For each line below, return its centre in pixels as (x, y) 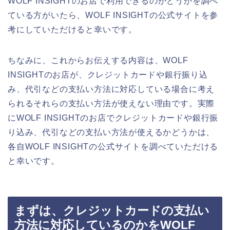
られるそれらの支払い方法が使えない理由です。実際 (111, 104)
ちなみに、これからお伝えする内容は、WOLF (98, 61)
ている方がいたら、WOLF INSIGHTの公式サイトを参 (113, 15)
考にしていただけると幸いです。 (72, 30)
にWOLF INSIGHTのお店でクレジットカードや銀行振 (113, 118)
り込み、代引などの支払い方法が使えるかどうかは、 (111, 132)
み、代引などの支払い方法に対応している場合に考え (111, 89)
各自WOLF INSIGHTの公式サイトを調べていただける (113, 147)
